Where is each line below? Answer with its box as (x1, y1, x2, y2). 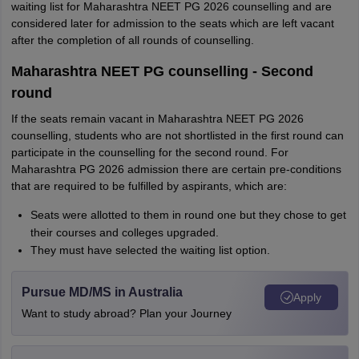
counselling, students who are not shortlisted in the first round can (10, 129, 344, 142)
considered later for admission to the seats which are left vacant (10, 17, 334, 30)
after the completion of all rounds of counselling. (10, 34, 254, 46)
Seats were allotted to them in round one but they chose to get (30, 208, 346, 221)
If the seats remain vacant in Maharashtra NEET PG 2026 (10, 112, 304, 125)
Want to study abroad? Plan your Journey (21, 307, 232, 320)
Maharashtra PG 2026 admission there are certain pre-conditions (10, 163, 341, 175)
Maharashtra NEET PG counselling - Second (10, 63, 313, 79)
